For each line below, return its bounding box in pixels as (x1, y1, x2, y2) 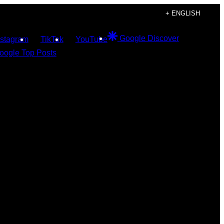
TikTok (40, 35, 63, 43)
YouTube (75, 35, 107, 43)
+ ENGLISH (165, 9, 200, 17)
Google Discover (119, 34, 179, 42)
